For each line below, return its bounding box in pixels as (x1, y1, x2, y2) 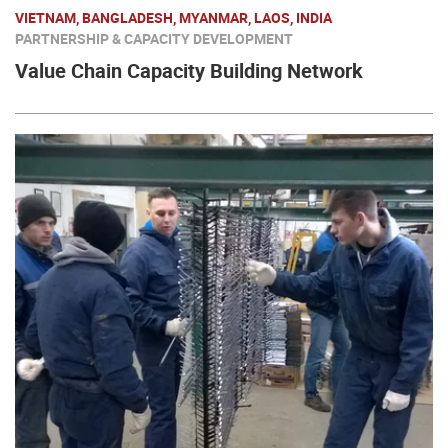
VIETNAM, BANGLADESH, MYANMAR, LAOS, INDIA (15, 8, 332, 28)
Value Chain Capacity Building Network (15, 57, 363, 85)
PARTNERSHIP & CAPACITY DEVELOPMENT (15, 29, 293, 49)
